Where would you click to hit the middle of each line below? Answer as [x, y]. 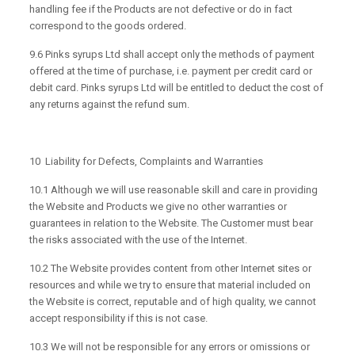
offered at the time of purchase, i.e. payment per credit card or [171, 71]
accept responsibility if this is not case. [119, 319]
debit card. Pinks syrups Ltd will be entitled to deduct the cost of [177, 88]
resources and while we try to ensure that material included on [170, 285]
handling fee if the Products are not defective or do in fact [161, 10]
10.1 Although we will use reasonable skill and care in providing [174, 190]
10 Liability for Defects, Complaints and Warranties [147, 162]
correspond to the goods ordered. [108, 26]
